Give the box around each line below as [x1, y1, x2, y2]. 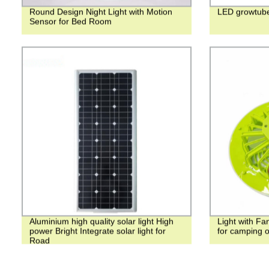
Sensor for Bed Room [29, 16, 112, 26]
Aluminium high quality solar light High [29, 216, 174, 226]
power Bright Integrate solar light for [29, 226, 166, 236]
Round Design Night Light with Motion [29, 7, 172, 17]
